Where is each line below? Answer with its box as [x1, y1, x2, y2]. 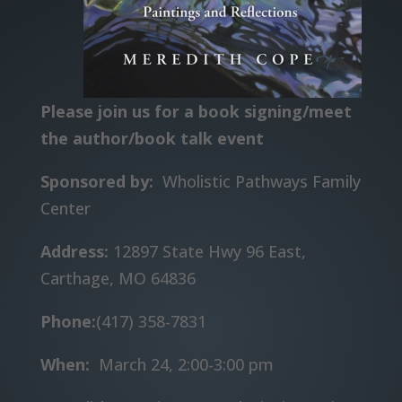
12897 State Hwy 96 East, [108, 240, 306, 262]
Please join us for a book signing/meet [39, 100, 352, 122]
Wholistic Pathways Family [162, 170, 361, 192]
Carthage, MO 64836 [39, 267, 196, 289]
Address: [39, 240, 109, 262]
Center [39, 197, 91, 219]
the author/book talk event [39, 127, 264, 149]
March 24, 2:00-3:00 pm [89, 353, 274, 375]
